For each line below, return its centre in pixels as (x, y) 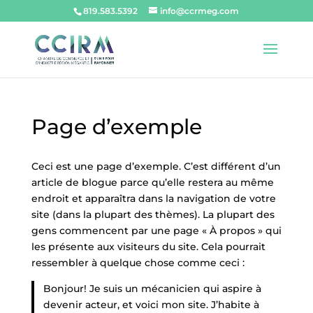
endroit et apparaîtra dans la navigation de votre (153, 198)
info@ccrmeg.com (200, 11)
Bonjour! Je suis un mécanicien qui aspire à (153, 289)
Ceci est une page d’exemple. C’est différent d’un (156, 166)
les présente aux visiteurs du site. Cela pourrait (148, 247)
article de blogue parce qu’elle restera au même (152, 182)
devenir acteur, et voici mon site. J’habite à (152, 305)
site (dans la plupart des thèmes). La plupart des (153, 214)
